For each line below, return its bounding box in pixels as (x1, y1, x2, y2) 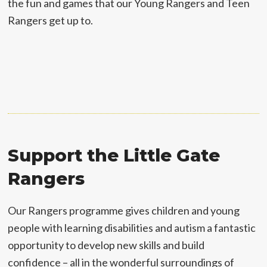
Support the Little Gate (8, 145, 221, 166)
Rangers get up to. (8, 14, 94, 27)
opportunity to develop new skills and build (8, 238, 205, 252)
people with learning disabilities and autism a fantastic (8, 221, 256, 234)
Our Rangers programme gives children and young (8, 204, 240, 217)
